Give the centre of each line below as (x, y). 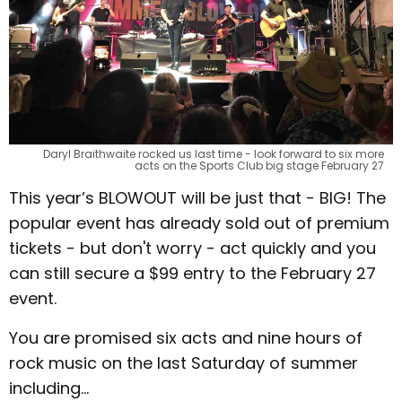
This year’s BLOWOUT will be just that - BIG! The (197, 198)
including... (49, 388)
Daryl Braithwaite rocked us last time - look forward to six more (214, 154)
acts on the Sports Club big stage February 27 (259, 166)
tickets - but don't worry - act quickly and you (192, 248)
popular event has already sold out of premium (199, 223)
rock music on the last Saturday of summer (184, 363)
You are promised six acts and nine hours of (186, 338)
